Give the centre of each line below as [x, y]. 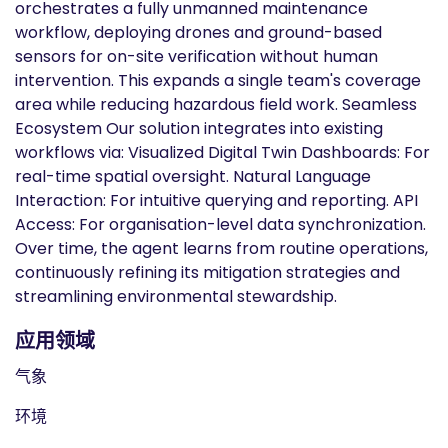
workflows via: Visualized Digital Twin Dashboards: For [222, 152]
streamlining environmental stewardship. [176, 296]
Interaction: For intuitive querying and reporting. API [216, 200]
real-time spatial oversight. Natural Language [193, 176]
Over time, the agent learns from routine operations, [221, 248]
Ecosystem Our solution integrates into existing [199, 128]
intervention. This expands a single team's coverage [218, 80]
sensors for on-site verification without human [196, 56]
